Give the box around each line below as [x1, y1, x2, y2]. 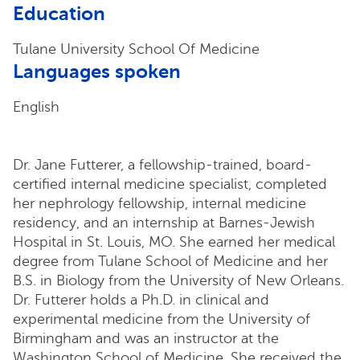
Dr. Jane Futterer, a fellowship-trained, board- [13, 156, 312, 173]
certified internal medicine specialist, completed [13, 175, 327, 192]
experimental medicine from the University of [13, 310, 310, 327]
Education [13, 2, 105, 25]
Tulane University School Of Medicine [13, 40, 260, 57]
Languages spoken [13, 59, 181, 83]
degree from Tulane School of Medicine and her [13, 252, 328, 269]
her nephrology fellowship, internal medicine [13, 194, 306, 211]
